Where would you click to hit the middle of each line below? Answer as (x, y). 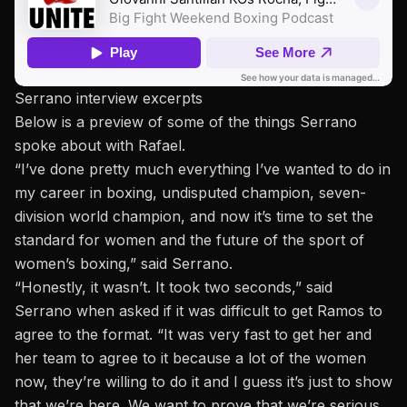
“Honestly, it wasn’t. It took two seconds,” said (174, 288)
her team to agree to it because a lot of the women (190, 358)
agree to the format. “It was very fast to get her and (193, 335)
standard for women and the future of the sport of (189, 240)
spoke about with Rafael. (100, 146)
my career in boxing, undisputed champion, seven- (190, 193)
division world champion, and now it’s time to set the (194, 217)
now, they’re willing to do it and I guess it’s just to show (203, 382)
